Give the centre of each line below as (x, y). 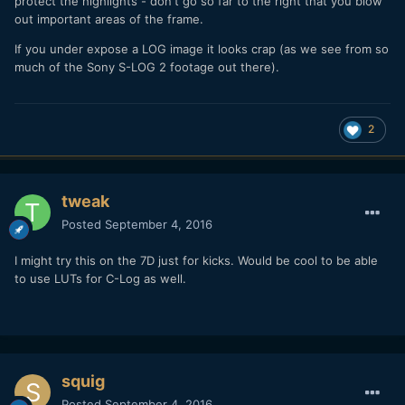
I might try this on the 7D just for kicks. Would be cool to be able (196, 260)
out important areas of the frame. (109, 19)
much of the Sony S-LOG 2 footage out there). (147, 66)
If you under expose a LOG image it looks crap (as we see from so (202, 48)
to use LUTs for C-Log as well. (100, 278)
